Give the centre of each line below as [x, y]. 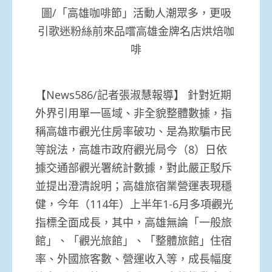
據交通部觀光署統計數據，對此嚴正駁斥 [134, 167]
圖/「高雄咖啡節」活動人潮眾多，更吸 [136, 13]
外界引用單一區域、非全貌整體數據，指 [134, 113]
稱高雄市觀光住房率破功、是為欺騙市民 [134, 131]
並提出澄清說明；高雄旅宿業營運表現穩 [134, 185]
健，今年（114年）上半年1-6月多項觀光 [134, 204]
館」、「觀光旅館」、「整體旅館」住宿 [134, 240]
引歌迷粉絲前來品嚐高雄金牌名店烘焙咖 [136, 31]
